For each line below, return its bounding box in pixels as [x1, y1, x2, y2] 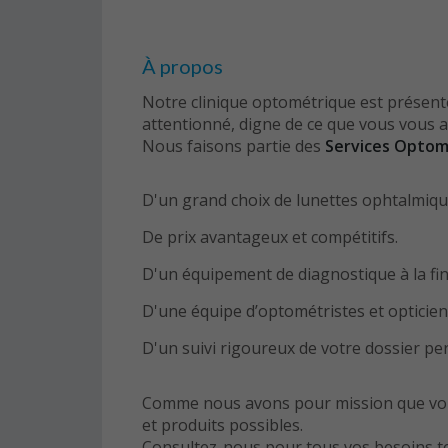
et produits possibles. [142, 414, 303, 436]
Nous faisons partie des [142, 135, 325, 157]
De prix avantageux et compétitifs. [142, 226, 398, 248]
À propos [142, 54, 223, 78]
